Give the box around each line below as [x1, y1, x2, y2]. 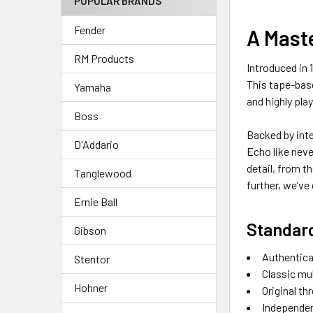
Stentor [74, 252, 110, 265]
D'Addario [74, 137, 119, 151]
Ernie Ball [74, 194, 117, 208]
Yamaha [74, 80, 111, 94]
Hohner [74, 280, 108, 294]
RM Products [74, 51, 134, 65]
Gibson [74, 223, 106, 237]
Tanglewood [74, 166, 131, 180]
